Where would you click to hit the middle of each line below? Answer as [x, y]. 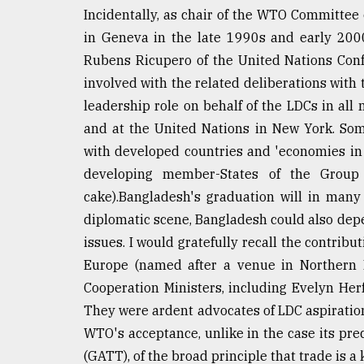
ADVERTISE [55, 196]
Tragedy [57, 36]
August [30, 105]
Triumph [46, 67]
